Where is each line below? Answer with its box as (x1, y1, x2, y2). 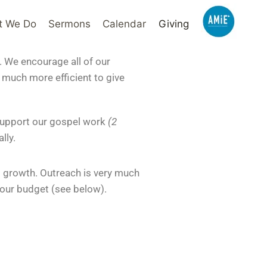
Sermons (48, 17, 91, 30)
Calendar (103, 17, 147, 30)
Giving (158, 17, 189, 30)
